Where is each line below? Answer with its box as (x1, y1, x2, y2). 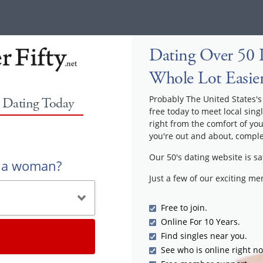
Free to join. (161, 202, 207, 213)
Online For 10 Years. (161, 216, 240, 227)
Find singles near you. (161, 230, 247, 241)
